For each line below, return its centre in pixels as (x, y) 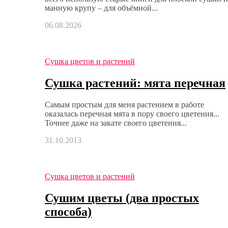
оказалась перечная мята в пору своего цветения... (132, 113)
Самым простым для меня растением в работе (124, 104)
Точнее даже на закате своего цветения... (116, 123)
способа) (68, 211)
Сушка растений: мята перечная (135, 83)
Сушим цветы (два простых (122, 198)
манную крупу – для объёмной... (101, 8)
